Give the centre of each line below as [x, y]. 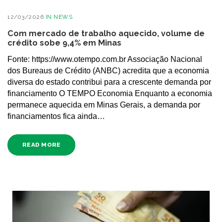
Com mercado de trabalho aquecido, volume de [106, 33]
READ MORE [42, 144]
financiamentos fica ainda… [56, 116]
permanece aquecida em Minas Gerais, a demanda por [104, 105]
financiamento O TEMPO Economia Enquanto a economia [110, 94]
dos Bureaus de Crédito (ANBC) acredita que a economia [108, 71]
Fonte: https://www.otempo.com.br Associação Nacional [105, 59]
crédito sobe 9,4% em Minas [64, 43]
